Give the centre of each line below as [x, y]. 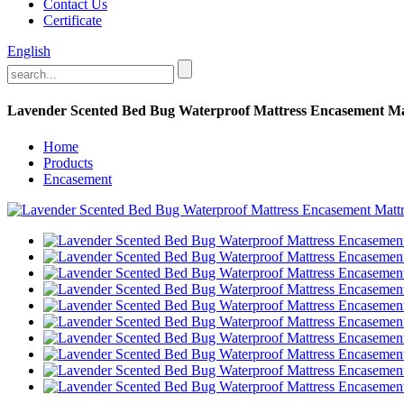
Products [68, 162]
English [29, 51]
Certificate [73, 20]
